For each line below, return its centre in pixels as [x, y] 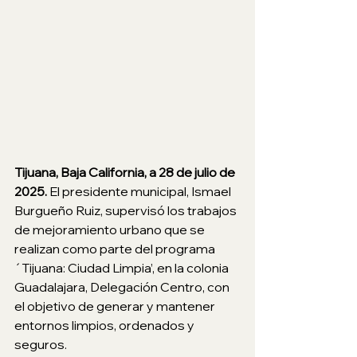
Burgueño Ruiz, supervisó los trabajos [127, 211]
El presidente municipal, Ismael [141, 192]
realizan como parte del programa [116, 249]
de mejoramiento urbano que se [111, 230]
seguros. [41, 345]
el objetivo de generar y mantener [116, 306]
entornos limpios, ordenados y [106, 326]
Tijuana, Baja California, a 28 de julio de [126, 173]
